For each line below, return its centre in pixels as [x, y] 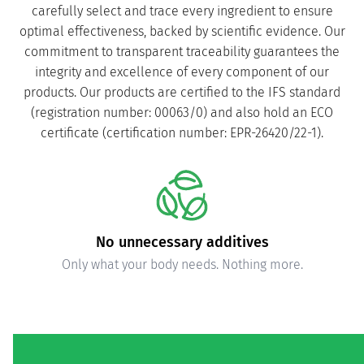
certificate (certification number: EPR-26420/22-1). [182, 133]
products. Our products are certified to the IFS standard [182, 93]
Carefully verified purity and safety [182, 243]
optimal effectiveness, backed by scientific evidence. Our [182, 32]
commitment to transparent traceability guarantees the [182, 52]
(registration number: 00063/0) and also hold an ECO [182, 113]
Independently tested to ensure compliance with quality [182, 265]
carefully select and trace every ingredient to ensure [182, 11]
